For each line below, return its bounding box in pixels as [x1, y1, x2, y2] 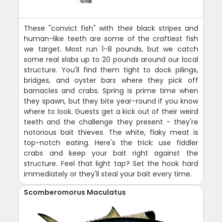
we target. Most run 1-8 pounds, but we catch [24, 44, 198, 54]
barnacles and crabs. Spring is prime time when [24, 85, 198, 96]
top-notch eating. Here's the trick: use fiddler [24, 137, 198, 148]
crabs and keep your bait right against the [24, 148, 198, 158]
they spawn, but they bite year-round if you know [24, 96, 198, 106]
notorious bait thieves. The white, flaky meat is [24, 127, 198, 137]
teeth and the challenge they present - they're [24, 116, 198, 127]
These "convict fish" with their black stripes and [24, 23, 198, 33]
